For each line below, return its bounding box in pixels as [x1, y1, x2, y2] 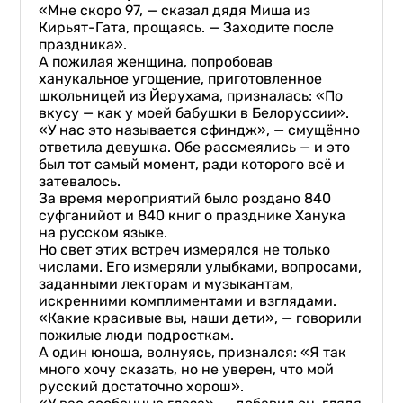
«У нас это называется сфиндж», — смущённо [39, 121, 361, 139]
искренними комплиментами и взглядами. [39, 292, 337, 309]
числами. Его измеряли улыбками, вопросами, [39, 258, 363, 275]
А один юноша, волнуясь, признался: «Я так [39, 344, 347, 361]
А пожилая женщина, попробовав [39, 53, 273, 70]
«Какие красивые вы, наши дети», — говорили [39, 309, 363, 327]
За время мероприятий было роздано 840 [39, 190, 332, 207]
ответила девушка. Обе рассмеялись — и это [39, 139, 351, 156]
